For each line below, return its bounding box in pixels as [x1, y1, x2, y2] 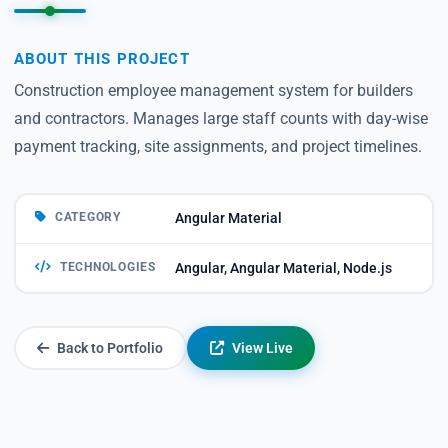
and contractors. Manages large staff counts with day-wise [13, 109, 428, 129]
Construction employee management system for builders [13, 81, 413, 101]
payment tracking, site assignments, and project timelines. [13, 137, 422, 157]
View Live [231, 339, 293, 356]
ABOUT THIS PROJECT [13, 49, 190, 68]
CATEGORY [54, 209, 121, 225]
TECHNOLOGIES [59, 258, 156, 274]
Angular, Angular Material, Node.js [175, 259, 393, 276]
